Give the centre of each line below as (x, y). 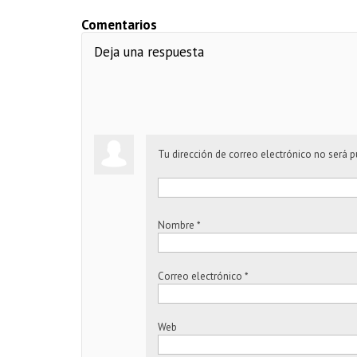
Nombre (176, 225)
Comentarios (119, 25)
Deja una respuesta (149, 52)
